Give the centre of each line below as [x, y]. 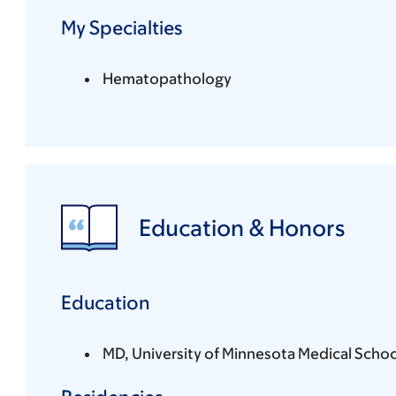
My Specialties [121, 27]
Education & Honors [241, 228]
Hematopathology [167, 78]
